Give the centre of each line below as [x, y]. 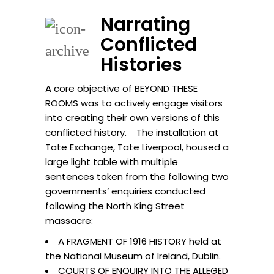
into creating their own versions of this [132, 117]
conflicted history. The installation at [132, 132]
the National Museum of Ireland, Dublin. [133, 256]
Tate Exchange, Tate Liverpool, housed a [137, 147]
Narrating [145, 24]
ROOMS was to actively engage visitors [134, 103]
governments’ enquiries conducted [125, 191]
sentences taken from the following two [137, 176]
